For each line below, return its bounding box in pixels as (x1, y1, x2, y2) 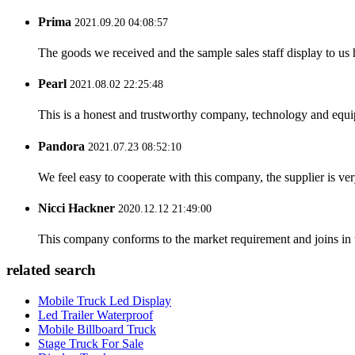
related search (6, 261, 96, 279)
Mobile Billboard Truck (38, 322, 156, 336)
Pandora (38, 139, 85, 153)
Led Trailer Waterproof (38, 307, 153, 322)
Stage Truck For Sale (38, 336, 143, 350)
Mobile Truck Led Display (38, 293, 171, 307)
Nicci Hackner (38, 201, 115, 216)
